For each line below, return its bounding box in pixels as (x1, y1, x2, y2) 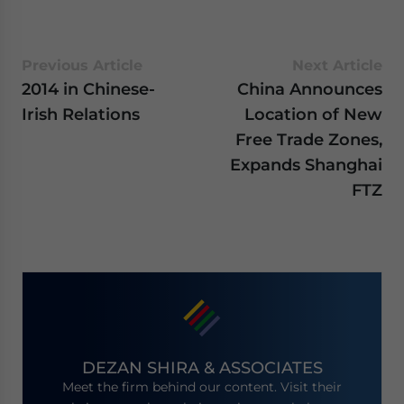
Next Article (292, 56, 382, 74)
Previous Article (22, 56, 142, 74)
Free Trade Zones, (235, 129, 382, 149)
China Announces (237, 78, 382, 98)
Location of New (244, 104, 382, 124)
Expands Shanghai (230, 154, 382, 174)
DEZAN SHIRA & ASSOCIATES (81, 358, 323, 378)
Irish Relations (22, 104, 140, 124)
